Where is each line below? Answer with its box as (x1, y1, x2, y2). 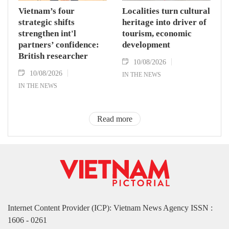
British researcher (18, 51, 88, 61)
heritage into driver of (122, 17, 207, 27)
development (122, 39, 170, 50)
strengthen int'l (18, 28, 76, 38)
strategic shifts (18, 17, 75, 27)
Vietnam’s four (18, 6, 75, 16)
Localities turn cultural (122, 6, 210, 16)
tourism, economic (122, 28, 192, 38)
